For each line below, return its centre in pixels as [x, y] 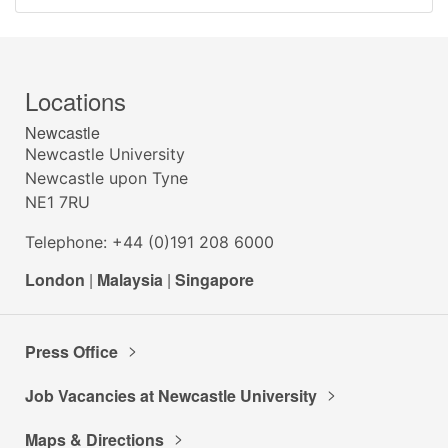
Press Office [71, 351]
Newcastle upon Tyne [106, 178]
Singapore [214, 279]
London [55, 279]
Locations [75, 100]
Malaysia [130, 279]
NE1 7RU [57, 202]
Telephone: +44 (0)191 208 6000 [149, 242]
